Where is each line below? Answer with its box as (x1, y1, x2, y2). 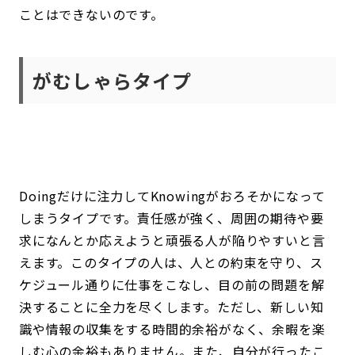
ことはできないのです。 (19, 5, 164, 24)
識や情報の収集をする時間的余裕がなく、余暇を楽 (19, 319, 326, 338)
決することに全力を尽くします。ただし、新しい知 (19, 297, 324, 316)
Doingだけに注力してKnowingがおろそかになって (19, 186, 326, 205)
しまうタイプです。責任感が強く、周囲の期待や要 (19, 208, 324, 227)
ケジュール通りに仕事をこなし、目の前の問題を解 (19, 275, 325, 294)
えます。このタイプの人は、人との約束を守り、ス (19, 253, 323, 272)
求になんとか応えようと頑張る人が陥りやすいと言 (19, 231, 326, 250)
